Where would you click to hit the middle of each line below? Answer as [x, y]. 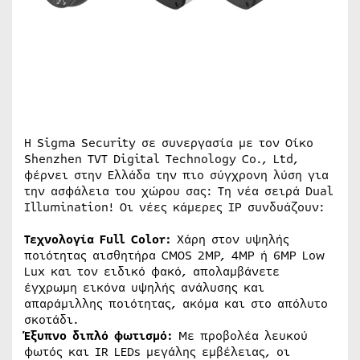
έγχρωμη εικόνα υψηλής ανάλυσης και [144, 288]
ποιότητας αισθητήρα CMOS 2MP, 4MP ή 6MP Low [174, 256]
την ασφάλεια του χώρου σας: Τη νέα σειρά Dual [179, 191]
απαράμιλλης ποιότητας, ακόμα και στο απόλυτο [176, 304]
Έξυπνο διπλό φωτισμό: [98, 336]
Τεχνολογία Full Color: [98, 239]
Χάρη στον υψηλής [230, 239]
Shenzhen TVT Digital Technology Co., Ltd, [162, 159]
